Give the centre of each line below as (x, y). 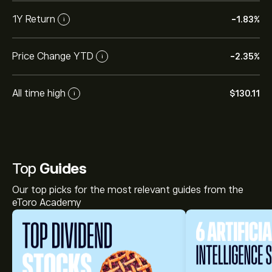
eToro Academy (47, 203)
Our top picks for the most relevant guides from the (128, 190)
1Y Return (34, 19)
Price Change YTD (53, 56)
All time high (39, 93)
